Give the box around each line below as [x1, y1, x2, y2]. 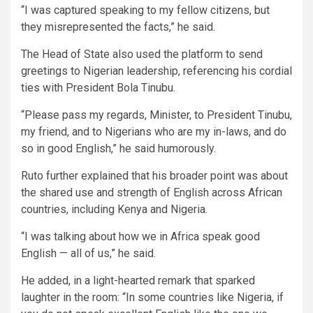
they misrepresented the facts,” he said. [21, 20, 215, 34]
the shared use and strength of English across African [21, 185, 282, 199]
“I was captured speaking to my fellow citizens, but [21, 3, 270, 17]
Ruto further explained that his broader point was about [21, 168, 288, 182]
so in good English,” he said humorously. [21, 141, 216, 155]
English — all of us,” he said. [21, 246, 156, 260]
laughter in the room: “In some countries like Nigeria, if [21, 290, 284, 304]
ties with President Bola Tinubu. [21, 80, 175, 94]
